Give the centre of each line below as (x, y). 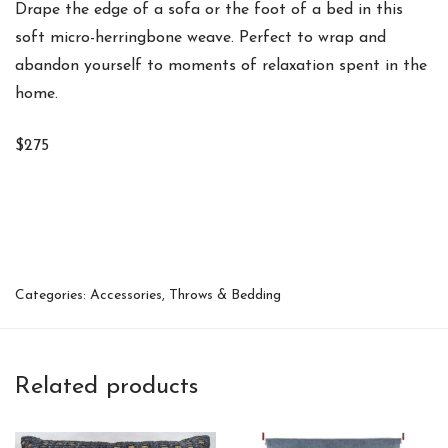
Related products (106, 386)
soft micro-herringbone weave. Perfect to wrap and (200, 37)
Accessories (126, 295)
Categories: (52, 295)
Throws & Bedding (225, 295)
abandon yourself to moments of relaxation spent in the (221, 65)
